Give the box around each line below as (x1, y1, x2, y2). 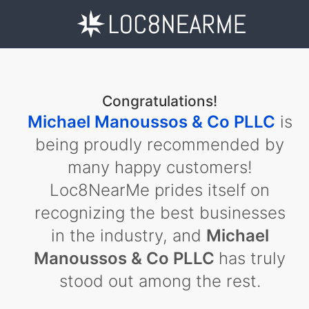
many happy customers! (67, 157, 252, 177)
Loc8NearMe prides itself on (50, 180, 270, 200)
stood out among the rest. (59, 271, 261, 291)
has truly (219, 248, 286, 268)
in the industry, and (50, 226, 206, 246)
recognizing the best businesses (34, 203, 286, 223)
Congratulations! (102, 92, 217, 110)
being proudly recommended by (35, 134, 284, 154)
